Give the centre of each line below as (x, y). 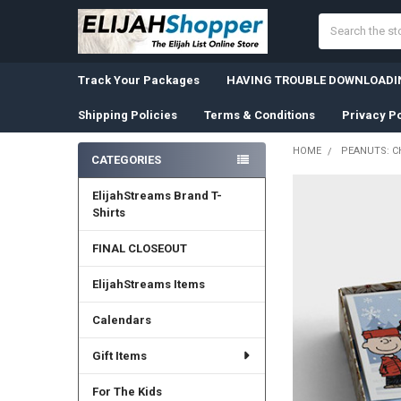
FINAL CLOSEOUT (139, 248)
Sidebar (107, 178)
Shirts (108, 212)
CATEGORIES (126, 159)
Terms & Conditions (259, 115)
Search (337, 21)
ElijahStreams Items (148, 284)
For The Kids (127, 391)
